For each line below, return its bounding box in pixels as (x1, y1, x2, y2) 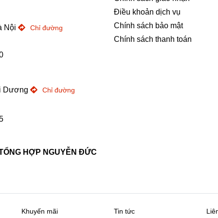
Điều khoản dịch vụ (114, 8, 181, 16)
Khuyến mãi (21, 207, 58, 215)
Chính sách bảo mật (114, 21, 183, 30)
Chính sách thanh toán (114, 35, 192, 43)
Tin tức (114, 207, 135, 215)
